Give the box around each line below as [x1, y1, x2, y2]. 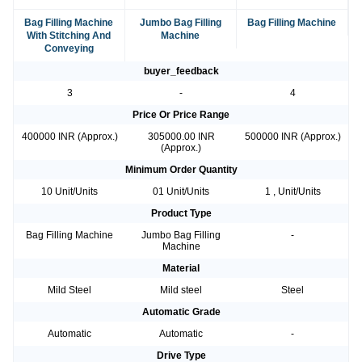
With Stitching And [27, 30, 112, 42]
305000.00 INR [147, 131, 215, 143]
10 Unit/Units [41, 186, 98, 198]
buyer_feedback [143, 65, 219, 78]
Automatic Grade [141, 306, 221, 318]
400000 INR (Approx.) [21, 131, 118, 143]
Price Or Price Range [133, 109, 229, 121]
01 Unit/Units [153, 186, 209, 198]
